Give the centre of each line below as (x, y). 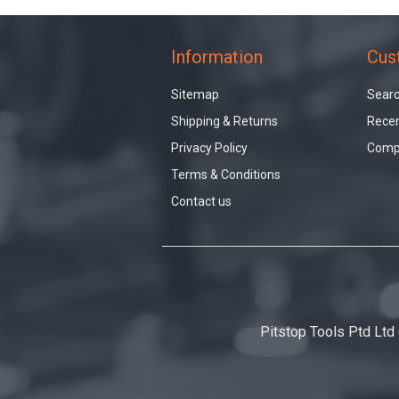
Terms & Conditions (226, 175)
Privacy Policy (209, 148)
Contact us (201, 201)
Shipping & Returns (224, 121)
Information (217, 57)
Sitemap (195, 94)
